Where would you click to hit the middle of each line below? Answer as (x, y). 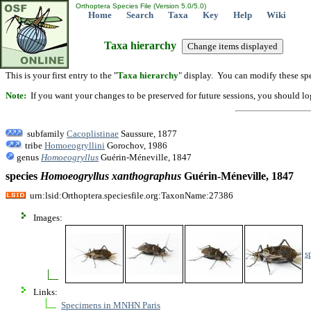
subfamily (45, 133)
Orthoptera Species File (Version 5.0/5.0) (140, 6)
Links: (45, 292)
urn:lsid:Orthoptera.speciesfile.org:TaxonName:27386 (129, 195)
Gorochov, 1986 (136, 145)
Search (140, 15)
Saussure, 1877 (148, 133)
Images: (48, 217)
